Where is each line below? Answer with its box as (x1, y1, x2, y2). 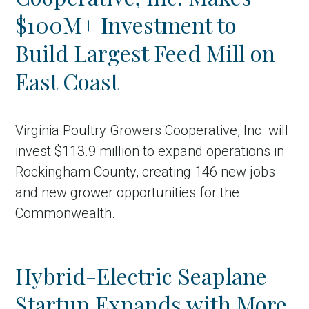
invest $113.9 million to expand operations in (15, 143, 285, 159)
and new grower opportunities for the (15, 184, 240, 201)
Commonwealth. (15, 205, 116, 221)
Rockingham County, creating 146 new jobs (15, 163, 276, 180)
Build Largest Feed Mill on (15, 38, 276, 68)
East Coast (15, 66, 119, 96)
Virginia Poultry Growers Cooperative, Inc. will (15, 122, 289, 139)
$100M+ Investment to (15, 10, 237, 39)
